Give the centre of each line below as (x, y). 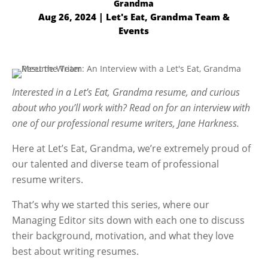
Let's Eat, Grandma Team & (167, 17)
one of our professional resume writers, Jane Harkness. (126, 123)
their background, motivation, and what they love (123, 236)
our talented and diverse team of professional (116, 164)
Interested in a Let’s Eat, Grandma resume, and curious (126, 92)
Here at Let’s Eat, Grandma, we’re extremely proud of (132, 148)
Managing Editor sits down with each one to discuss (129, 220)
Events (134, 31)
